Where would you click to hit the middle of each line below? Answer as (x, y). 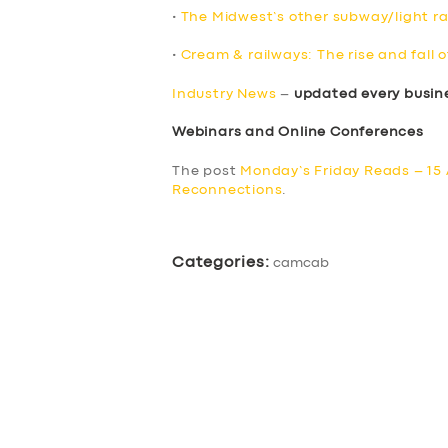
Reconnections (227, 189)
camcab (301, 262)
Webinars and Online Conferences (298, 132)
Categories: (221, 262)
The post (206, 170)
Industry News (224, 93)
